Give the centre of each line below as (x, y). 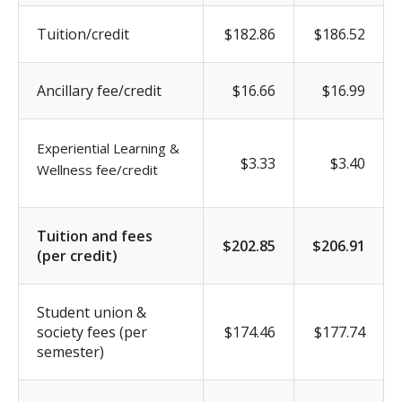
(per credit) (77, 255)
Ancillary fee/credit (99, 90)
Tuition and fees (95, 236)
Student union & (92, 312)
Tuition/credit (83, 34)
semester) (70, 351)
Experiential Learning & (108, 148)
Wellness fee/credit (97, 169)
